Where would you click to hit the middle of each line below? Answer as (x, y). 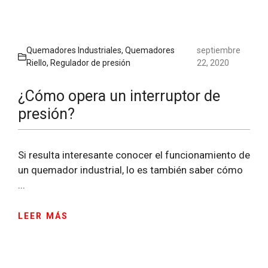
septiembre (219, 51)
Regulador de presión (90, 63)
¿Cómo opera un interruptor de (119, 96)
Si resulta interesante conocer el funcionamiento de (134, 155)
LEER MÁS (43, 216)
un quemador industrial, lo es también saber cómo (130, 170)
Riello (36, 63)
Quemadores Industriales (74, 51)
